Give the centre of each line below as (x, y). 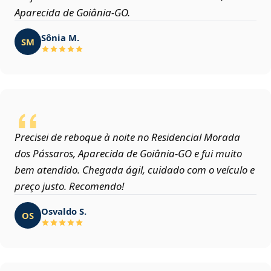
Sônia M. (60, 37)
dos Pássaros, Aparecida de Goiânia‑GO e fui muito (128, 154)
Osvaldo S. (64, 211)
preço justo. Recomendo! (69, 186)
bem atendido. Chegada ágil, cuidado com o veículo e (135, 170)
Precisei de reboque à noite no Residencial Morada (127, 137)
